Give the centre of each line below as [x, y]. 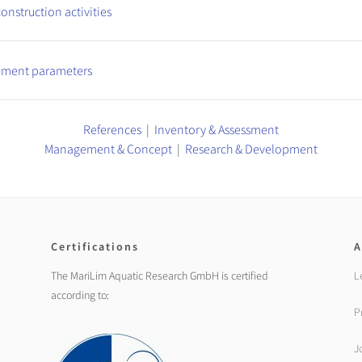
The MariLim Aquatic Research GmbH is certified [160, 275]
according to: [80, 295]
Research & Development [251, 148]
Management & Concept [108, 148]
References [112, 129]
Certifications [95, 246]
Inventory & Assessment [217, 129]
